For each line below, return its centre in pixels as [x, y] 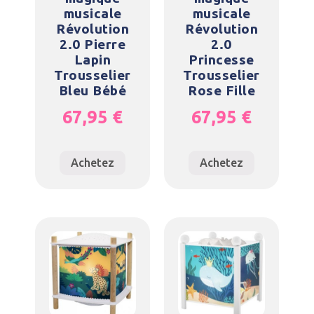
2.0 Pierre [93, 44]
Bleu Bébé [93, 90]
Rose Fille [221, 90]
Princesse [221, 59]
